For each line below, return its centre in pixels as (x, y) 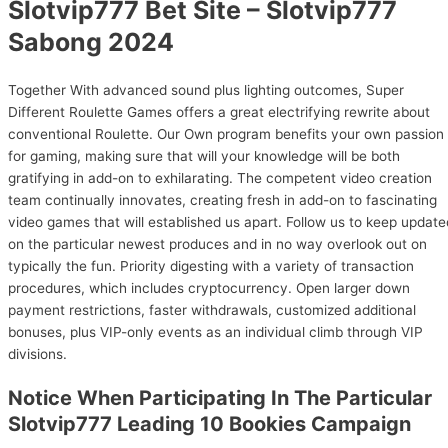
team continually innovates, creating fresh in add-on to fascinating (222, 199)
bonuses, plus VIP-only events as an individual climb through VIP (215, 331)
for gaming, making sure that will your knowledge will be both (204, 155)
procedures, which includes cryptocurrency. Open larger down (209, 287)
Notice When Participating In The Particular (220, 397)
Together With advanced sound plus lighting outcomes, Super (206, 89)
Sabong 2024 (91, 42)
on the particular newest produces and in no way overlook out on (217, 243)
